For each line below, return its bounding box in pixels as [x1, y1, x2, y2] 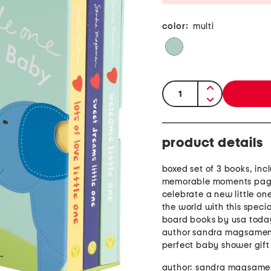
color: [162, 22, 189, 31]
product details [162, 136, 263, 150]
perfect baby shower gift [162, 241, 270, 250]
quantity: [163, 83, 203, 94]
